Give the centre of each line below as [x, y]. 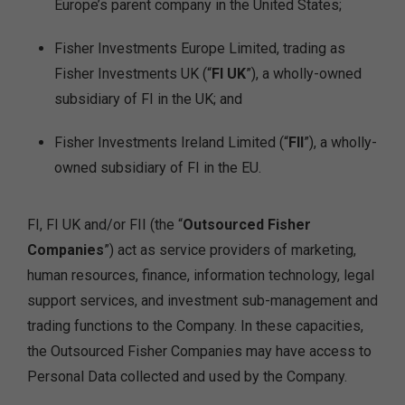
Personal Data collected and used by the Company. [187, 377]
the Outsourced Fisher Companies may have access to [199, 351]
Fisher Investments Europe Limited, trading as [200, 48]
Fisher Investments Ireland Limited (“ [171, 142]
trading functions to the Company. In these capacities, [195, 326]
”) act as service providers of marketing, [230, 250]
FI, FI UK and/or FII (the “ [105, 225]
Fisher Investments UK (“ [133, 74]
